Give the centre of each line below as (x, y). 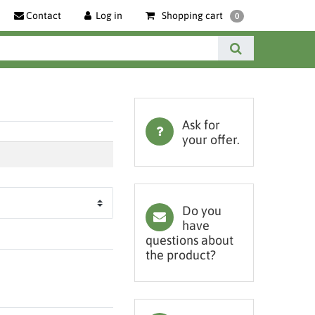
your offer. (211, 140)
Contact (43, 15)
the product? (181, 255)
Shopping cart (192, 15)
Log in (109, 15)
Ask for (201, 125)
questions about (189, 240)
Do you (202, 211)
